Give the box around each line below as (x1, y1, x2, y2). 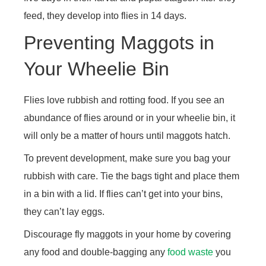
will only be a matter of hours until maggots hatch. (24, 130, 230, 141)
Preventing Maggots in (24, 31, 214, 53)
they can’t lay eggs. (24, 206, 104, 217)
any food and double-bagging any (24, 246, 167, 257)
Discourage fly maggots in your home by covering (24, 229, 231, 239)
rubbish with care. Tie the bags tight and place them (24, 170, 239, 181)
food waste (167, 246, 213, 257)
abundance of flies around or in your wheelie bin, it (24, 112, 235, 123)
